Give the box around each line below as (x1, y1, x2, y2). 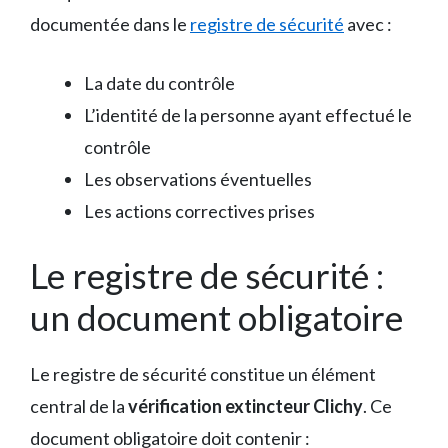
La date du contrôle (84, 72, 235, 95)
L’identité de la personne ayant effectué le (84, 104, 412, 127)
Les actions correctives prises (84, 200, 315, 223)
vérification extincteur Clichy (128, 395, 363, 418)
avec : (344, 13, 392, 36)
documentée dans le (30, 13, 190, 36)
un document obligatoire (30, 296, 403, 339)
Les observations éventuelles (84, 168, 312, 191)
